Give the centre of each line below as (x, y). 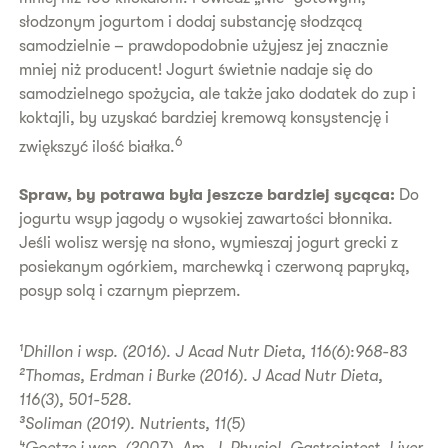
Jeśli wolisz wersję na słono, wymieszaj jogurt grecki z (209, 243)
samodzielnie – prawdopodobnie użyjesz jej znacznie (204, 45)
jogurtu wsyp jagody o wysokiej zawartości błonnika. (206, 219)
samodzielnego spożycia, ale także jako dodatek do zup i (218, 93)
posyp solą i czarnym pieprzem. (130, 291)
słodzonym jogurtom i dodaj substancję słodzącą (191, 21)
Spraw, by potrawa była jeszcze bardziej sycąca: (207, 195)
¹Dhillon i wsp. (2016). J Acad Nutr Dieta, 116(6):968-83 (213, 352)
